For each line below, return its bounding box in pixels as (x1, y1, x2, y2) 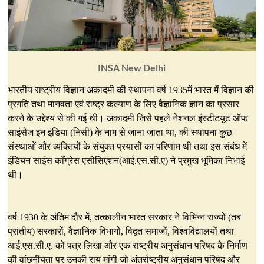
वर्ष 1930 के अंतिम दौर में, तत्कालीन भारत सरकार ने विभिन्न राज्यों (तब (8, 212, 242, 223)
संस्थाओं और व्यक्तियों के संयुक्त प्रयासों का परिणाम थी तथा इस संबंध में (8, 141, 247, 152)
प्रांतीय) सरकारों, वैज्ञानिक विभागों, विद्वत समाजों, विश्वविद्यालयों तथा (8, 226, 235, 237)
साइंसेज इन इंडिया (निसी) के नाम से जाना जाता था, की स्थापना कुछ (8, 127, 233, 138)
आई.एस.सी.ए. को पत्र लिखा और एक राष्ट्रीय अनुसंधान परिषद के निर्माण (8, 240, 248, 251)
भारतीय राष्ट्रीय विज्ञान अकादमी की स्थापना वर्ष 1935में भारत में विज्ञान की (8, 85, 255, 95)
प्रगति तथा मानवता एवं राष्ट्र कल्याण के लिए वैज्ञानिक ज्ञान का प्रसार (8, 99, 240, 110)
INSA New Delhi (98, 62, 166, 74)
